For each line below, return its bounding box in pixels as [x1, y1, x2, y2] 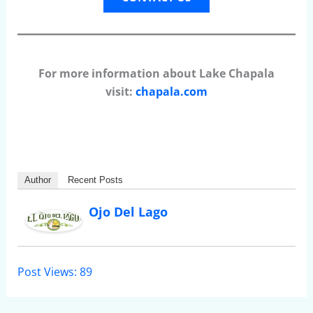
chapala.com [136, 84, 208, 100]
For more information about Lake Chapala [38, 66, 275, 82]
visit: [105, 84, 136, 100]
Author [24, 174, 51, 185]
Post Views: [17, 264, 77, 280]
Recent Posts [67, 174, 123, 185]
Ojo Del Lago [88, 203, 168, 220]
